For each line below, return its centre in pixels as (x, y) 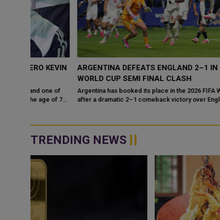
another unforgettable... (66, 108)
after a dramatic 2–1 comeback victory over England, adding (119, 99)
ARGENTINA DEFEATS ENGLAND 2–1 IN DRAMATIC (121, 68)
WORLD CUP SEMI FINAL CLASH (88, 79)
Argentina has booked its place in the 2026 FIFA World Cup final (122, 91)
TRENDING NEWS (79, 140)
